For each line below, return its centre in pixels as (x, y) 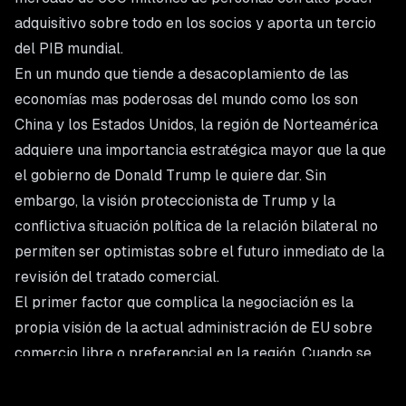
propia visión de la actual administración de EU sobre (193, 328)
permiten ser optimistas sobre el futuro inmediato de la (199, 251)
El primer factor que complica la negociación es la (184, 302)
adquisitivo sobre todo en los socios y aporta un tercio (195, 23)
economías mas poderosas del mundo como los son (186, 99)
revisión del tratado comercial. (117, 277)
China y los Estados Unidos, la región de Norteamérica (196, 125)
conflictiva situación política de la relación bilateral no (196, 226)
